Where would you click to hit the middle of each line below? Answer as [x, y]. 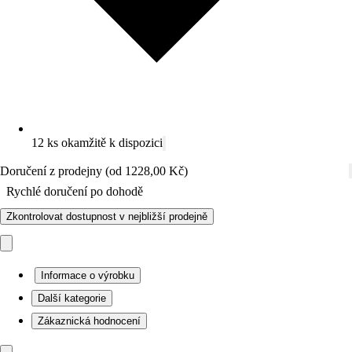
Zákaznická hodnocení [89, 321]
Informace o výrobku [88, 275]
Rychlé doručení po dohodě [75, 191]
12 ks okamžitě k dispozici [97, 143]
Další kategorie [72, 298]
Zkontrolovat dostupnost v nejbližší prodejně [107, 216]
